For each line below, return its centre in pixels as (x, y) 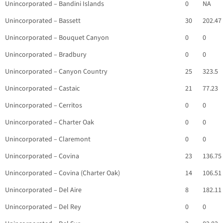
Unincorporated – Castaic (42, 89)
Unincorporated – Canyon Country (56, 72)
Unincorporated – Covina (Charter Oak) (62, 173)
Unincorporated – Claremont (48, 140)
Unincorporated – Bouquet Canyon (57, 38)
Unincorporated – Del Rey (43, 207)
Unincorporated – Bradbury (46, 55)
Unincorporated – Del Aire (43, 190)
